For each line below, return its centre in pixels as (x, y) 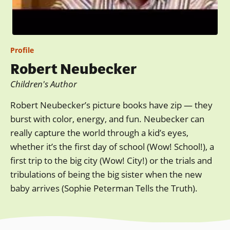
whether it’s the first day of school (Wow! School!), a (112, 146)
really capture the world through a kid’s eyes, (99, 132)
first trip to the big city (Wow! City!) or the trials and (111, 160)
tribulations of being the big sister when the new (106, 174)
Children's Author (44, 84)
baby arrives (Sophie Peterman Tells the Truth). (104, 188)
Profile (22, 50)
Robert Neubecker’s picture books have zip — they (111, 105)
